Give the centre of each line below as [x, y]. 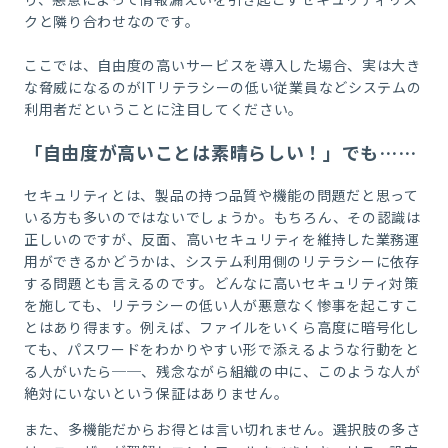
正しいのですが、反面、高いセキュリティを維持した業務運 [221, 239]
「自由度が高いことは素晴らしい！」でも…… [220, 152]
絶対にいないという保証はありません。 [156, 393]
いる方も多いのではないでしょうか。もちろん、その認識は [222, 217]
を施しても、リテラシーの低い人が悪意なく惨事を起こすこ [221, 305]
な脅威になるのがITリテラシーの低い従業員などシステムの [222, 87]
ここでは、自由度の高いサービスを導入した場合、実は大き [222, 65]
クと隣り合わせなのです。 [111, 21]
